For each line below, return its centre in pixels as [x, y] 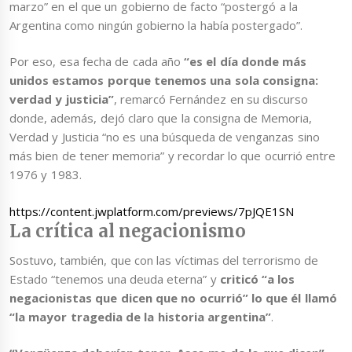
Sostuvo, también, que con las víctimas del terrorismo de [164, 260]
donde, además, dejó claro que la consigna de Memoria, [161, 118]
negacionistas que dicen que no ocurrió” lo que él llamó [173, 297]
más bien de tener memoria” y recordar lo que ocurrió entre [172, 156]
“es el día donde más [246, 62]
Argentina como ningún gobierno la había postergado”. [156, 25]
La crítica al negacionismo [128, 231]
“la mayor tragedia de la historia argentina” [140, 316]
